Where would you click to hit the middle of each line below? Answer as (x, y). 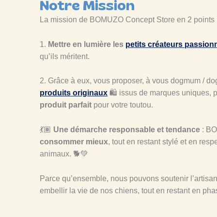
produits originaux (74, 93)
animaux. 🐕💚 (64, 154)
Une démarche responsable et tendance (127, 129)
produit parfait (66, 105)
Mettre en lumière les (87, 44)
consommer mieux (74, 141)
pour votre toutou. (122, 105)
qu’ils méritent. (66, 56)
